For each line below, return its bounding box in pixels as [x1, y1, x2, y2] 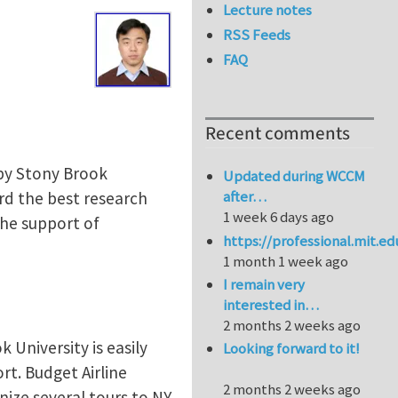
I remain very [223, 275, 306, 295]
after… [223, 187, 267, 207]
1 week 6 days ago [223, 207, 335, 227]
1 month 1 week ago [223, 251, 349, 271]
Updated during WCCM [223, 166, 366, 187]
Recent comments [205, 121, 350, 147]
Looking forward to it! [223, 338, 361, 359]
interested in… [223, 295, 320, 315]
